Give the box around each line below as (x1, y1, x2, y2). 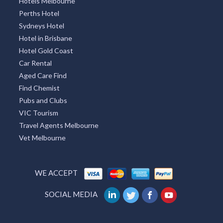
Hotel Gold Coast (18, 46, 73, 55)
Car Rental (18, 58, 52, 67)
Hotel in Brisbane (18, 33, 72, 42)
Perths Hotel (18, 8, 59, 17)
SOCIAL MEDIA (45, 189, 98, 199)
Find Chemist (18, 83, 60, 92)
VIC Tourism (18, 108, 58, 117)
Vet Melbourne (18, 133, 66, 142)
